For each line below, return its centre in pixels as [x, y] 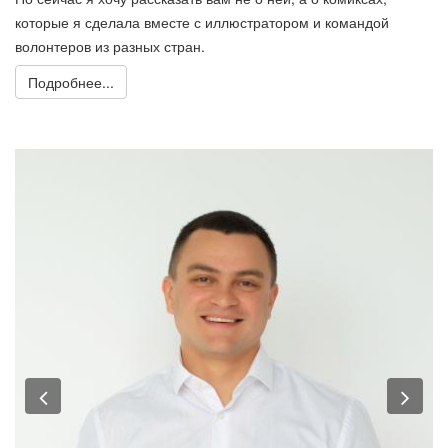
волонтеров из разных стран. [110, 45]
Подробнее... [71, 81]
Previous [92, 394]
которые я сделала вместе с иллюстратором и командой [202, 21]
